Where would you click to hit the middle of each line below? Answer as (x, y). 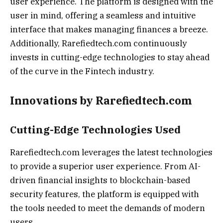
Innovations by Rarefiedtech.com (101, 101)
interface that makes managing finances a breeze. (109, 29)
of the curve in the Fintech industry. (82, 71)
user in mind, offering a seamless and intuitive (103, 15)
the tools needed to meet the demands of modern (108, 208)
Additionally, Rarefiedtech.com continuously (98, 43)
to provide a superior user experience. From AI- (105, 166)
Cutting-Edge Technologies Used (95, 130)
